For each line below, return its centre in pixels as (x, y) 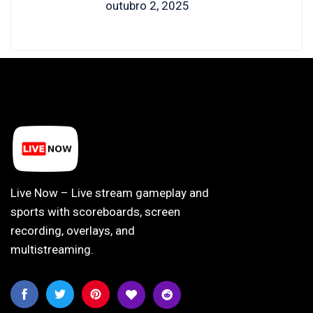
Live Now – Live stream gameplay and (110, 192)
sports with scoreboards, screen (95, 211)
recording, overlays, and (73, 230)
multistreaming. (52, 249)
